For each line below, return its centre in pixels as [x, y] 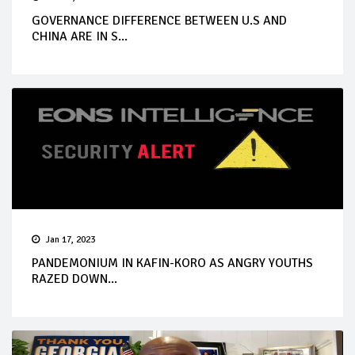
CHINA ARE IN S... [80, 37]
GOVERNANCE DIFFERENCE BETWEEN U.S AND [159, 21]
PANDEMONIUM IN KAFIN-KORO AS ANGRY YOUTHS [172, 263]
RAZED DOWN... [74, 279]
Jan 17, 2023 [71, 240]
